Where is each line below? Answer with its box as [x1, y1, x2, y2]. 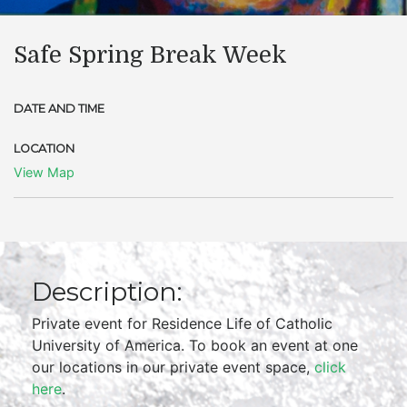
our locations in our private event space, [32, 358, 314, 376]
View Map [14, 164, 74, 180]
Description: [32, 276, 182, 307]
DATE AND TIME [14, 102, 104, 115]
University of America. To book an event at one [32, 336, 358, 354]
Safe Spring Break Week [14, 42, 287, 68]
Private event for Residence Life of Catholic [32, 314, 333, 333]
